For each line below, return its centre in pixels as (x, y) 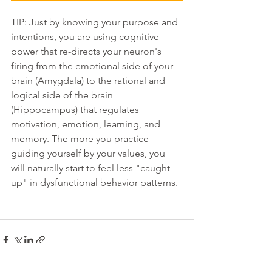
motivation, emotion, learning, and (87, 124)
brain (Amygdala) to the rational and (89, 81)
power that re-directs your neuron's (87, 52)
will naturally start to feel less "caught (92, 168)
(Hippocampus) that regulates (76, 110)
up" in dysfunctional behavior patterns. (96, 183)
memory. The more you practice (81, 139)
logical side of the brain (63, 95)
